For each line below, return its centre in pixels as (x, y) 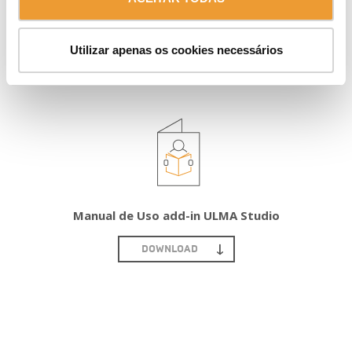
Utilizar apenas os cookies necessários (176, 49)
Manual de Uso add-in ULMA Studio (176, 215)
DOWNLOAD (169, 249)
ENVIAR (68, 29)
